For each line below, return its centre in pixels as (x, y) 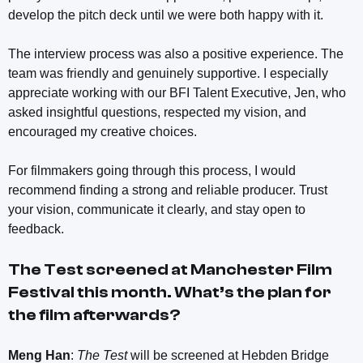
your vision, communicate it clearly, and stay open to (157, 210)
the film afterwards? (94, 315)
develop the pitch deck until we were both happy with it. (166, 15)
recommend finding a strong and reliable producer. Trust (168, 190)
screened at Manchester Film (208, 270)
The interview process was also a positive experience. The (176, 54)
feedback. (38, 229)
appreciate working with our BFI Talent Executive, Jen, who (177, 93)
